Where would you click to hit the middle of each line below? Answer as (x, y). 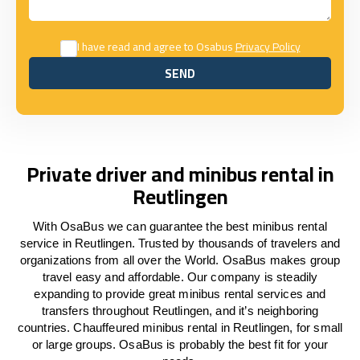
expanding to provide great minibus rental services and (180, 294)
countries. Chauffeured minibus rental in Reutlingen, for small (180, 327)
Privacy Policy (268, 47)
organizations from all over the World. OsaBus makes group (180, 260)
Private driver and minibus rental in (180, 174)
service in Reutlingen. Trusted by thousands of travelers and (180, 243)
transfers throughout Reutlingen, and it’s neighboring (180, 311)
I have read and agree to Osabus (156, 47)
